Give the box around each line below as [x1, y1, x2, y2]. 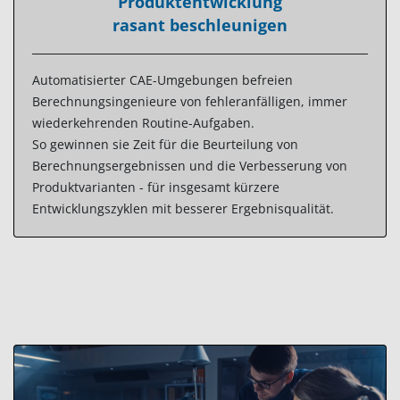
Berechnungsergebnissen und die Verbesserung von [32, 156, 347, 174]
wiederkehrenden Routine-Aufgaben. [32, 113, 254, 131]
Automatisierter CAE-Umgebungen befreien [32, 71, 293, 88]
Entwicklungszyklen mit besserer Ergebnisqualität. [32, 199, 337, 217]
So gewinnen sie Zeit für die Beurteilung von [32, 135, 298, 153]
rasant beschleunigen [112, 13, 287, 36]
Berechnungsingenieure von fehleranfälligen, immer [32, 92, 347, 110]
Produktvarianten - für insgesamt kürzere [32, 178, 283, 196]
